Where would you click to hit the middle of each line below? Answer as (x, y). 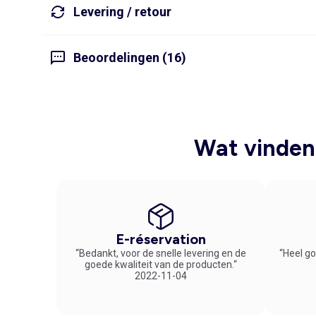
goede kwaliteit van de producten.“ (161, 264)
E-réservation (161, 239)
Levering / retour (122, 12)
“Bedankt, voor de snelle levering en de (161, 253)
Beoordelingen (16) (130, 58)
